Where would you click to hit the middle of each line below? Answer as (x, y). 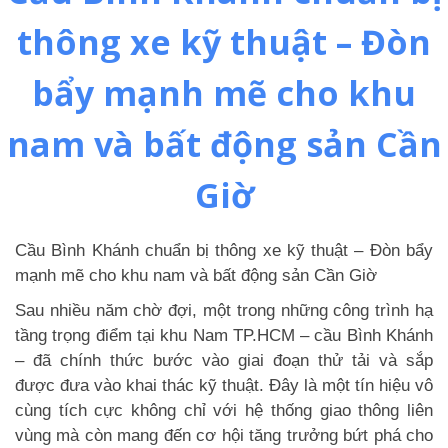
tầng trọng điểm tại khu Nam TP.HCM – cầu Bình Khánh (224, 335)
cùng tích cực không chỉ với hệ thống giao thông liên (224, 410)
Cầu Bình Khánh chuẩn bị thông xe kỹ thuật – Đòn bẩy (224, 250)
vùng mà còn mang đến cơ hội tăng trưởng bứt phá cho (224, 435)
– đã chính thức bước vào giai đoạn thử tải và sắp (224, 360)
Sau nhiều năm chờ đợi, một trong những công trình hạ (224, 310)
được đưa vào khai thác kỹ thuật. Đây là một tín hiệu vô (224, 385)
